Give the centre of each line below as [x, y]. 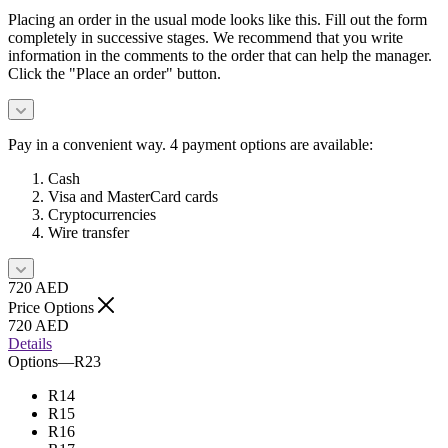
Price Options [53, 307]
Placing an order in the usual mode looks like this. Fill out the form [217, 19]
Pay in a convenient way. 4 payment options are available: [190, 144]
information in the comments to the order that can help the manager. [220, 55]
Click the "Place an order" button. [114, 73]
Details [30, 343]
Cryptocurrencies [102, 214]
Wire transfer [88, 232]
